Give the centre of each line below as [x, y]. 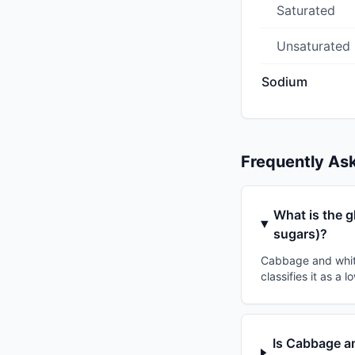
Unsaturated [313, 46]
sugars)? [301, 234]
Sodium [284, 82]
